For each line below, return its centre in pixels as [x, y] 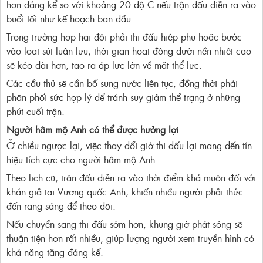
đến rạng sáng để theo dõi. [61, 206]
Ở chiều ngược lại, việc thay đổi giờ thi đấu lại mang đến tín [129, 145]
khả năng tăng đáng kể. [55, 252]
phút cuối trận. [36, 111]
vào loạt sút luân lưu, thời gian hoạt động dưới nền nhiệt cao [129, 51]
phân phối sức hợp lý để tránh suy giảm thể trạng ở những [123, 97]
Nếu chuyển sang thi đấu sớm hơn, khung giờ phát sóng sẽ [124, 224]
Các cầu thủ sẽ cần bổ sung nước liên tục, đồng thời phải [122, 83]
